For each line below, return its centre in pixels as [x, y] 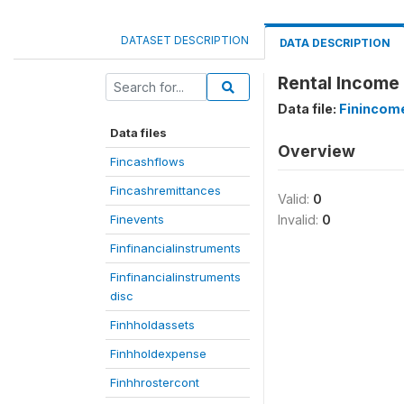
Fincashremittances [165, 190]
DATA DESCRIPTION [335, 43]
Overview [317, 151]
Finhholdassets [152, 325]
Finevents [137, 219]
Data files [138, 133]
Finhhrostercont [155, 382]
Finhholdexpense [158, 353]
